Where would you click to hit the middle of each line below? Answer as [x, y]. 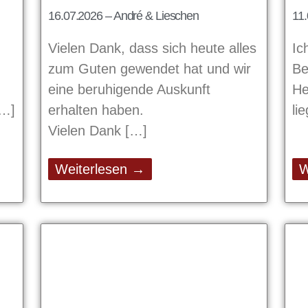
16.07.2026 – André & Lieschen [124, 15]
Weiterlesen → [100, 169]
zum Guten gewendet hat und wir [150, 68]
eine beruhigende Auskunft [129, 89]
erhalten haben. [96, 110]
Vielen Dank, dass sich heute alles [152, 48]
